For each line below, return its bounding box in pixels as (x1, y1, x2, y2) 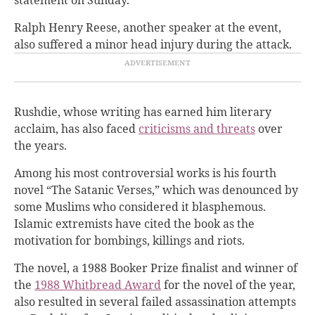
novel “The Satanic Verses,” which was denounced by (14, 181, 298, 198)
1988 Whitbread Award (34, 276, 161, 292)
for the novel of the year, (161, 276, 295, 292)
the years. (14, 137, 70, 153)
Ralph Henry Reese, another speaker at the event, (14, 19, 281, 35)
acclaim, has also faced (14, 120, 139, 136)
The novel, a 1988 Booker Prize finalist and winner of (14, 259, 297, 276)
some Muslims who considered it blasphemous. (14, 198, 266, 214)
